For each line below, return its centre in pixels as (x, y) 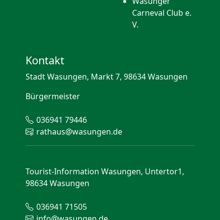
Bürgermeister (53, 96)
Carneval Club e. (162, 13)
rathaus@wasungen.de (79, 132)
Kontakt (45, 60)
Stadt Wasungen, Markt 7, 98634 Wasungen (107, 77)
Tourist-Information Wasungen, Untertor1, (105, 171)
